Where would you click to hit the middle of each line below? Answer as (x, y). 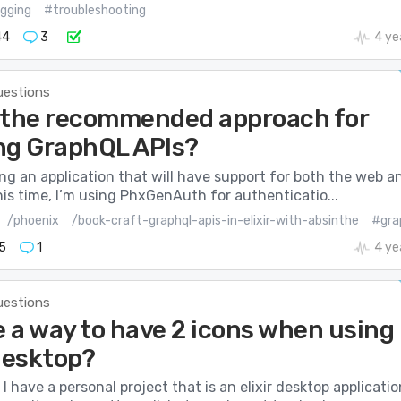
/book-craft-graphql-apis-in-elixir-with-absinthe (215, 220)
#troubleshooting (94, 10)
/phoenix (33, 220)
